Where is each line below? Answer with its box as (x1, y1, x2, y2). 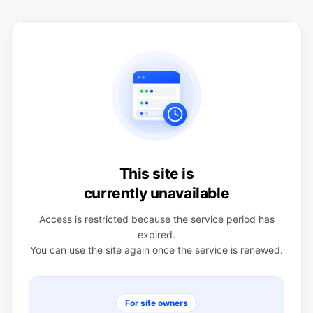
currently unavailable (83, 184, 230, 202)
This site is (119, 165, 194, 182)
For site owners (125, 298, 188, 308)
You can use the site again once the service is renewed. (30, 244, 283, 256)
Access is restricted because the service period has (38, 213, 275, 225)
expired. (138, 228, 175, 240)
